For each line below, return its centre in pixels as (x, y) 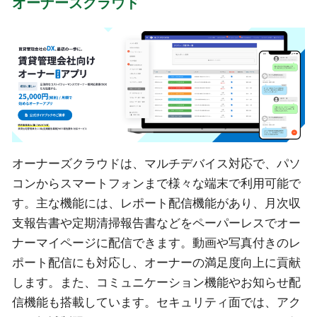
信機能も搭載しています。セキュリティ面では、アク (156, 302)
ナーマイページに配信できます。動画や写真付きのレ (156, 243)
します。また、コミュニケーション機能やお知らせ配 (156, 282)
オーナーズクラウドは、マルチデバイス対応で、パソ (156, 163)
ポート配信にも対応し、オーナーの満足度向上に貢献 (156, 263)
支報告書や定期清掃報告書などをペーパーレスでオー (156, 223)
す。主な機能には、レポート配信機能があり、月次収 (156, 203)
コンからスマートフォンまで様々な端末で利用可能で (156, 183)
